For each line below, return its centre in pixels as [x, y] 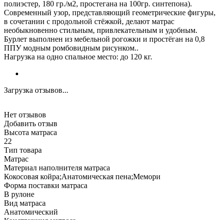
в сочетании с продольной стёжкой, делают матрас [89, 21]
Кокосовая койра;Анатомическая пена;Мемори [82, 176]
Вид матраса [25, 203]
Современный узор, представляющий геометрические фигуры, [110, 12]
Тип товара [23, 150]
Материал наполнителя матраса [57, 167]
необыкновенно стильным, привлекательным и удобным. [101, 30]
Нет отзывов [25, 114]
